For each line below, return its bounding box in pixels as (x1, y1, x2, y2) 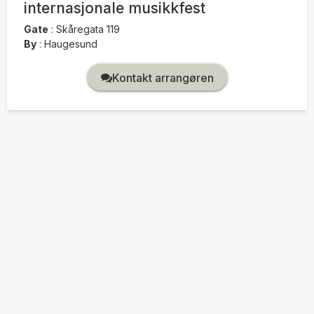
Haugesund (41, 38, 97, 50)
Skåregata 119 (53, 23, 120, 36)
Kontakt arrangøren (111, 71, 214, 86)
